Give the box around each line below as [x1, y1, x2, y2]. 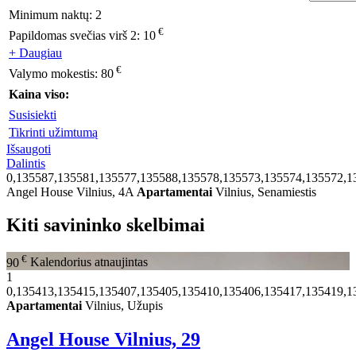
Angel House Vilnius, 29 [6, 328, 200, 350]
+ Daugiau [9, 45, 62, 60]
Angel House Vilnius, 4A [6, 184, 133, 199]
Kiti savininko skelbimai [6, 215, 205, 236]
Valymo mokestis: [9, 66, 101, 80]
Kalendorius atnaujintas [30, 255, 148, 269]
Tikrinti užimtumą [9, 125, 98, 139]
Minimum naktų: [9, 7, 95, 21]
